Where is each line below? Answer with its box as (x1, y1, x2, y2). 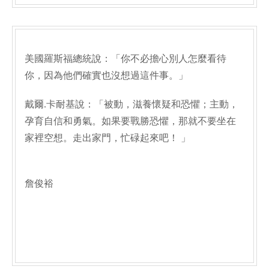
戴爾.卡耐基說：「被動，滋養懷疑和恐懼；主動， (25, 99, 238, 109)
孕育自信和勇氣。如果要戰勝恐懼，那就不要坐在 (25, 116, 236, 126)
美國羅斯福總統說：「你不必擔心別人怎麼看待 (25, 53, 226, 64)
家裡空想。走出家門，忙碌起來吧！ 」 (25, 133, 190, 143)
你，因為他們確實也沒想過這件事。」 (25, 70, 188, 80)
